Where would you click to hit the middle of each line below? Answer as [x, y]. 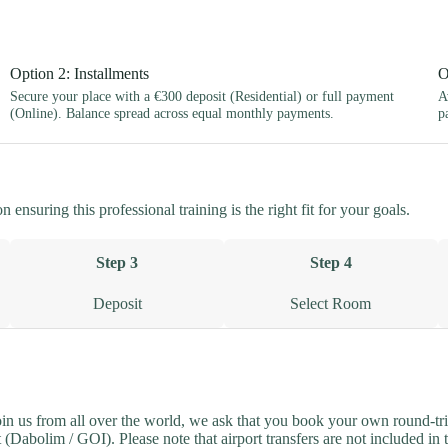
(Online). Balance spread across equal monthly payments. [172, 112]
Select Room [331, 304]
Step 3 [117, 263]
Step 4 [330, 263]
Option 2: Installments [80, 73]
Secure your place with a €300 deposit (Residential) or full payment [202, 95]
